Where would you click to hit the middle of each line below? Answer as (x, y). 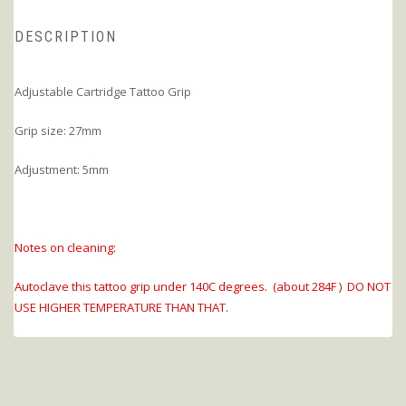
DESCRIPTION (66, 37)
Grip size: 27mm (58, 131)
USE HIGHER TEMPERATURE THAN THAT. (124, 308)
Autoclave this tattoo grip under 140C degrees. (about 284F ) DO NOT (203, 287)
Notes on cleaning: (65, 248)
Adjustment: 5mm (62, 170)
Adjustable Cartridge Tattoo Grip (103, 92)
